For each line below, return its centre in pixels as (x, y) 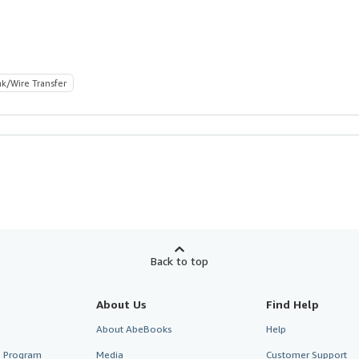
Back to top (179, 260)
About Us (121, 304)
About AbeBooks (134, 329)
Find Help (293, 304)
